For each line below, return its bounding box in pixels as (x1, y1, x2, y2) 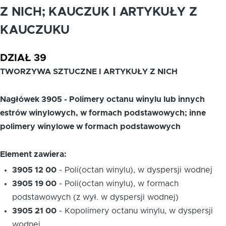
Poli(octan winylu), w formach (65, 179, 179, 188)
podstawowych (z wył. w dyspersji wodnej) (12, 193, 179, 201)
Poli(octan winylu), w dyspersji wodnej (65, 165, 212, 174)
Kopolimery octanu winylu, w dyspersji (65, 206, 213, 215)
